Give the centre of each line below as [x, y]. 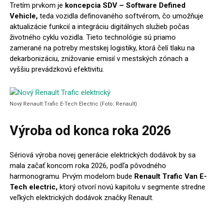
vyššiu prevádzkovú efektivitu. [57, 69]
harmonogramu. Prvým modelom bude [72, 176]
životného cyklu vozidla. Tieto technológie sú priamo [93, 37]
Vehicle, [24, 16]
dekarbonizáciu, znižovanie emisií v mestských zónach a [99, 59]
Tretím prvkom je [37, 5]
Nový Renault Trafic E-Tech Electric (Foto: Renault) [73, 104]
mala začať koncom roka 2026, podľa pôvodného [88, 166]
